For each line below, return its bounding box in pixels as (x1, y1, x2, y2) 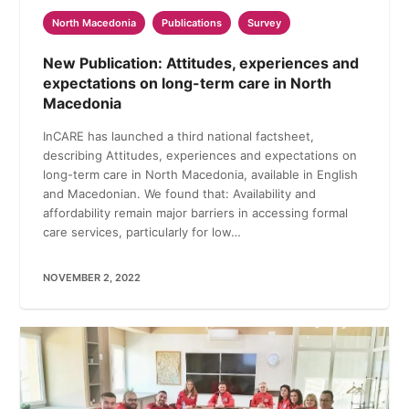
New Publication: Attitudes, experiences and (43, 53, 360, 72)
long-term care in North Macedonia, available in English (43, 166, 359, 182)
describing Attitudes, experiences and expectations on (43, 147, 358, 163)
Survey (247, 16, 282, 29)
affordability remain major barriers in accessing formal (43, 204, 349, 220)
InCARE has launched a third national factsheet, (43, 128, 315, 143)
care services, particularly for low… (43, 224, 242, 239)
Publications (162, 16, 223, 29)
